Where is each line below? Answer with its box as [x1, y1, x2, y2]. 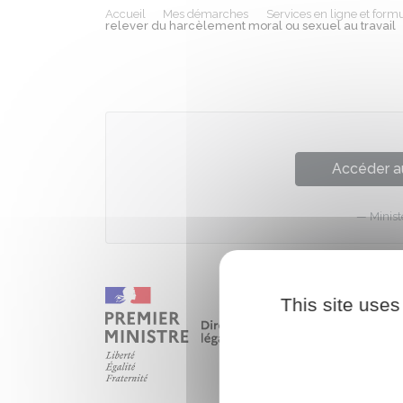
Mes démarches [163, 7, 249, 21]
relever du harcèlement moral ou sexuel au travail [105, 19, 396, 32]
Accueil [105, 7, 146, 21]
